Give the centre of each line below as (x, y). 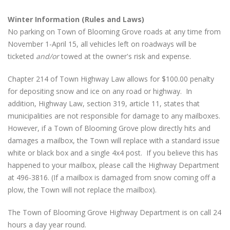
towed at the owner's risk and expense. (126, 56)
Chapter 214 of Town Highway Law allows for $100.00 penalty (111, 79)
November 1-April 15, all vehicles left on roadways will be (102, 44)
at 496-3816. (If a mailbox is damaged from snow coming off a (112, 178)
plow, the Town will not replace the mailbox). (82, 190)
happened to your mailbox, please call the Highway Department (113, 165)
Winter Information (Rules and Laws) (76, 20)
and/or (47, 56)
